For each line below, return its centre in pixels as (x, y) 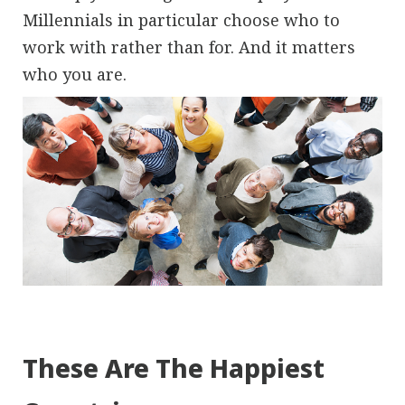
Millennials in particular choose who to (181, 20)
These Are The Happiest (174, 367)
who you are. (75, 75)
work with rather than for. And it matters (189, 47)
